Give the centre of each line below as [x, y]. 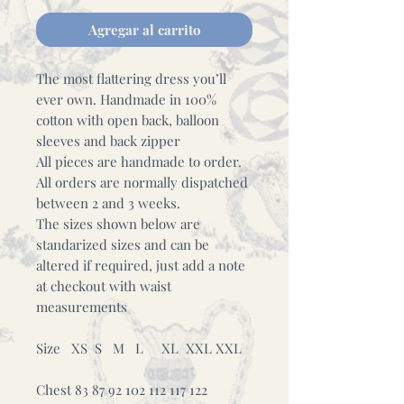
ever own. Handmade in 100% [126, 99]
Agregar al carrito [144, 30]
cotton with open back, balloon [128, 120]
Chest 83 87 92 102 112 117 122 [122, 390]
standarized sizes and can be [123, 244]
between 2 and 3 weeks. [108, 203]
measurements [82, 307]
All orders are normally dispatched [142, 182]
